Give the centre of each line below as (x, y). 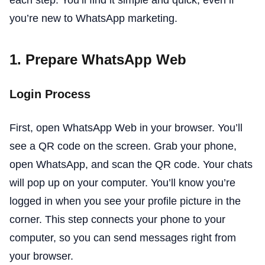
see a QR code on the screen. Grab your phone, (123, 146)
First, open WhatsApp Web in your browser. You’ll (126, 127)
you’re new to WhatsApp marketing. (93, 18)
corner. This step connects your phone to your (117, 219)
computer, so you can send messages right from (123, 237)
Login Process (50, 94)
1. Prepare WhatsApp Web (98, 59)
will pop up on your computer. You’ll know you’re (122, 182)
